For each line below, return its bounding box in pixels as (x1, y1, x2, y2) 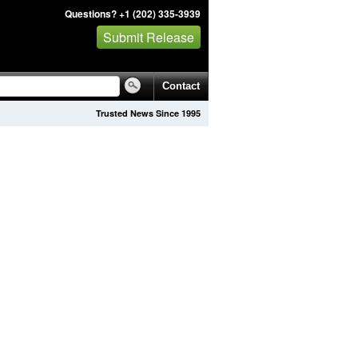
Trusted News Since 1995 (96, 107, 201, 119)
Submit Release (103, 27, 194, 46)
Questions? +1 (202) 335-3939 (65, 6, 201, 21)
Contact (162, 80, 200, 92)
